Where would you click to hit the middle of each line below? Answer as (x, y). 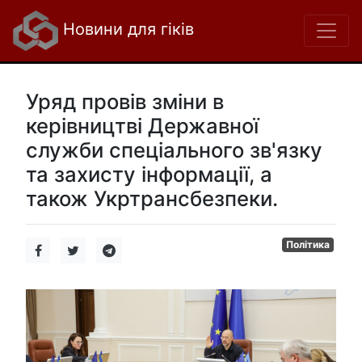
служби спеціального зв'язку (174, 150)
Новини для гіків (126, 29)
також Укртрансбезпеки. (152, 198)
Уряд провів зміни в (125, 101)
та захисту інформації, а (149, 174)
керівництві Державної (142, 126)
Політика (308, 244)
